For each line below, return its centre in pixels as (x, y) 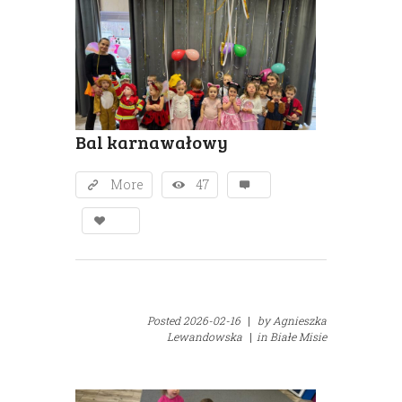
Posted (165, 320)
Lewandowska (205, 336)
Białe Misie (298, 336)
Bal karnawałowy (152, 141)
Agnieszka (300, 320)
